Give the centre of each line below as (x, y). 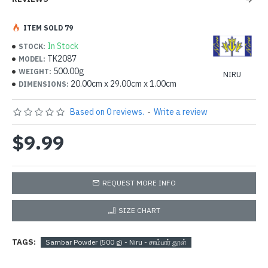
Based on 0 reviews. (107, 112)
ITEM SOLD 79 (48, 28)
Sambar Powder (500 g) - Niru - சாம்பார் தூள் (116, 242)
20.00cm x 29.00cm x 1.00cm (124, 84)
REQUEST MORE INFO (139, 183)
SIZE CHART (139, 210)
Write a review (181, 112)
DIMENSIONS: (44, 84)
